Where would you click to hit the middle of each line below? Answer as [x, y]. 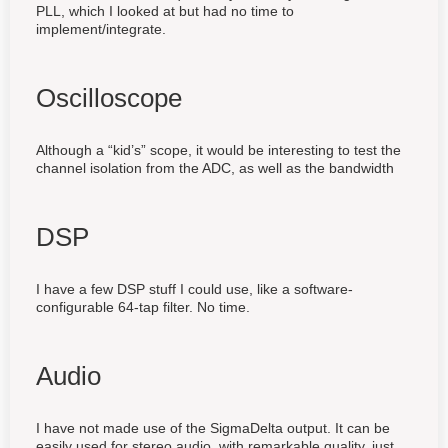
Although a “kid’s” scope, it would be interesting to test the [218, 149]
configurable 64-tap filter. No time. [143, 306]
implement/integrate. [101, 28]
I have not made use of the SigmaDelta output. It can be [213, 427]
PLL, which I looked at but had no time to [165, 10]
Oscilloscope [109, 97]
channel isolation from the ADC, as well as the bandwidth [215, 167]
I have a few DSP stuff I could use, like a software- [194, 288]
